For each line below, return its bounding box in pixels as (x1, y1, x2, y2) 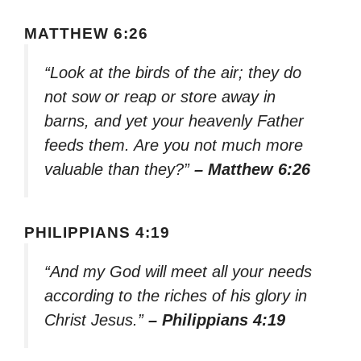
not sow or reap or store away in (44, 88, 276, 106)
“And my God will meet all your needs (44, 262, 312, 280)
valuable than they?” (44, 160, 194, 179)
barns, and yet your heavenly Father (44, 112, 304, 131)
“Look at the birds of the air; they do (44, 64, 301, 82)
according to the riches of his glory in (44, 286, 307, 305)
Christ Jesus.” (44, 310, 148, 329)
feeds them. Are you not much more (44, 136, 303, 155)
